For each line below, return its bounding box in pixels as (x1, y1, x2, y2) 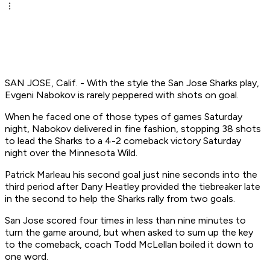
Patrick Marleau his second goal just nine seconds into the (5, 169, 257, 181)
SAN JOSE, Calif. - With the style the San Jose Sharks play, (5, 77, 259, 89)
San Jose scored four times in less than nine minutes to (5, 215, 246, 227)
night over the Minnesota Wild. (5, 147, 137, 159)
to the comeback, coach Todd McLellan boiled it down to (5, 239, 254, 251)
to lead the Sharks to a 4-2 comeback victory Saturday (5, 135, 241, 147)
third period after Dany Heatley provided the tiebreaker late (5, 181, 260, 193)
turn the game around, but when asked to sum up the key (5, 227, 253, 239)
